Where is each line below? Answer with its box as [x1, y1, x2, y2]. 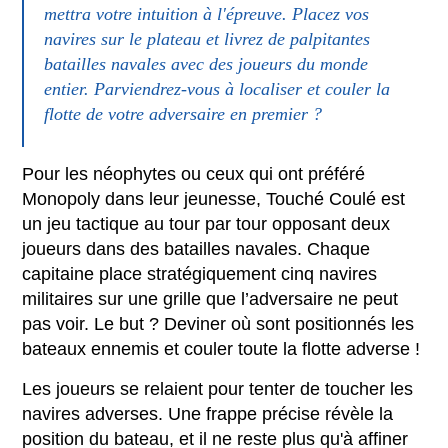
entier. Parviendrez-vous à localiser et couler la [44, 78, 391, 99]
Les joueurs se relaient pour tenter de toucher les [22, 378, 414, 399]
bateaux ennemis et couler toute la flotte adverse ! [22, 338, 421, 359]
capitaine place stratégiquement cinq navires [22, 263, 378, 284]
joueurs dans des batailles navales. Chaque [22, 238, 371, 259]
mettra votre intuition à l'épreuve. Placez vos [44, 3, 370, 24]
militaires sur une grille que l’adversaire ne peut [22, 288, 399, 309]
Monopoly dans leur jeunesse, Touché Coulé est [22, 188, 406, 209]
